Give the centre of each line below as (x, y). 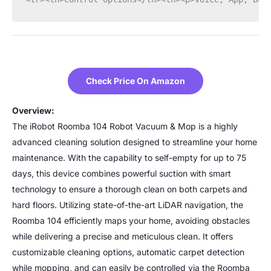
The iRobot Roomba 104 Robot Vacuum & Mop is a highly (125, 126)
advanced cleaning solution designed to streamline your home (135, 142)
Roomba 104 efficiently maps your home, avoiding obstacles (131, 220)
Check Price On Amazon (135, 80)
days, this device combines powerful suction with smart (122, 173)
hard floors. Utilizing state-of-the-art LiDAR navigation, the (128, 204)
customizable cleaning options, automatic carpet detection (128, 252)
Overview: (33, 110)
